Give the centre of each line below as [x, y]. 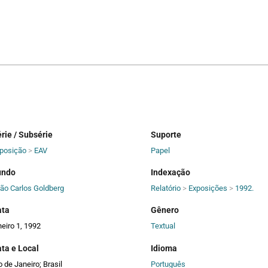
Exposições [208, 188]
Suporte [166, 134]
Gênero [165, 210]
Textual [163, 226]
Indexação [170, 173]
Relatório [166, 188]
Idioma [164, 248]
